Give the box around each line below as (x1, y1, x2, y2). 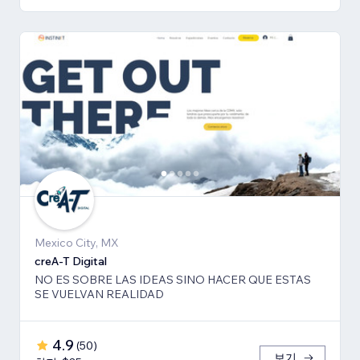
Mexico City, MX (35, 235, 119, 251)
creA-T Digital (35, 254, 107, 269)
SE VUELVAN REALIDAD (35, 287, 164, 302)
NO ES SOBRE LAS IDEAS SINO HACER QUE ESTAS (35, 272, 311, 288)
